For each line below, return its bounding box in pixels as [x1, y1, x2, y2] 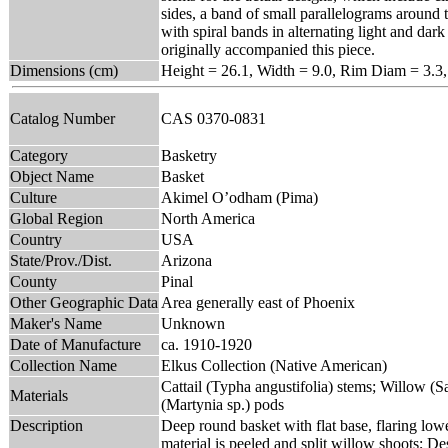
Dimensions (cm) [10, 61, 118, 79]
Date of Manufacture [10, 335, 141, 353]
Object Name [10, 167, 94, 185]
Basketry [161, 146, 217, 164]
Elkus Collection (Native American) [161, 356, 387, 374]
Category [10, 146, 68, 164]
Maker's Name [10, 314, 102, 332]
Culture [10, 188, 57, 206]
